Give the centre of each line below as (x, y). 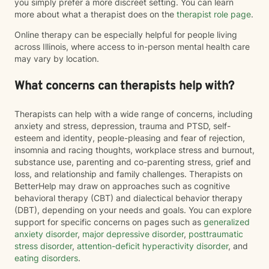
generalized (225, 222)
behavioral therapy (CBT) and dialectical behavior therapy (128, 198)
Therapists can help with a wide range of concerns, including (134, 114)
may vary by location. (57, 59)
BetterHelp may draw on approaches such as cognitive (122, 186)
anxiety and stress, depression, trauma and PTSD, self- (122, 126)
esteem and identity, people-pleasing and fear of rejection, (130, 138)
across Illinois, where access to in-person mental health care (132, 47)
